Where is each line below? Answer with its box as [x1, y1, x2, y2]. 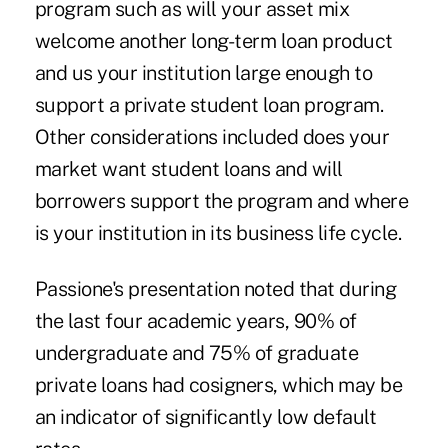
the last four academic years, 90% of [34, 308, 357, 333]
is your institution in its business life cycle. [34, 220, 402, 245]
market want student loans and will [34, 156, 343, 181]
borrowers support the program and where [34, 188, 409, 213]
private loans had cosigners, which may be [34, 372, 403, 397]
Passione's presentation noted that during [34, 276, 397, 301]
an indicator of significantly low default [34, 404, 377, 429]
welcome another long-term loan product [34, 28, 393, 53]
